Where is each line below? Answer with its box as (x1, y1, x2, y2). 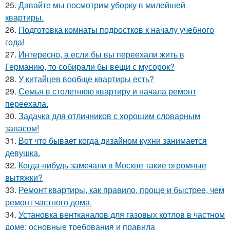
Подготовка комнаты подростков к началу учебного (18, 23, 214, 35)
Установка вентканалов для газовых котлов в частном (18, 208, 225, 220)
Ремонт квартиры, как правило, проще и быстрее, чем (18, 183, 224, 196)
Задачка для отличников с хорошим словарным (18, 109, 200, 122)
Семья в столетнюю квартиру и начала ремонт (18, 85, 196, 97)
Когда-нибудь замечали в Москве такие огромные (18, 159, 206, 171)
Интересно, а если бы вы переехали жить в (18, 48, 184, 60)
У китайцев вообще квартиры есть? (18, 72, 154, 85)
